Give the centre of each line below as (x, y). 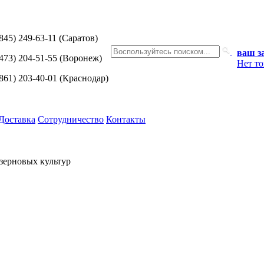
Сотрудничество (71, 119)
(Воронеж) (80, 58)
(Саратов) (77, 38)
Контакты (126, 119)
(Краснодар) (83, 78)
